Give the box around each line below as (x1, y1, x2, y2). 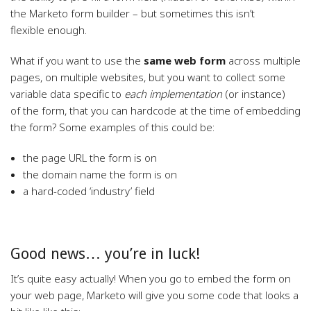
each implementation (124, 87, 222, 101)
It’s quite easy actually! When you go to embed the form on (10, 271, 291, 285)
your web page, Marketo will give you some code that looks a (10, 288, 299, 302)
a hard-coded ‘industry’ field (22, 184, 155, 198)
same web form (141, 53, 226, 67)
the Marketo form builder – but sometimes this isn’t (10, 6, 255, 20)
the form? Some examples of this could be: (10, 120, 215, 134)
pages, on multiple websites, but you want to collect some (10, 70, 285, 84)
